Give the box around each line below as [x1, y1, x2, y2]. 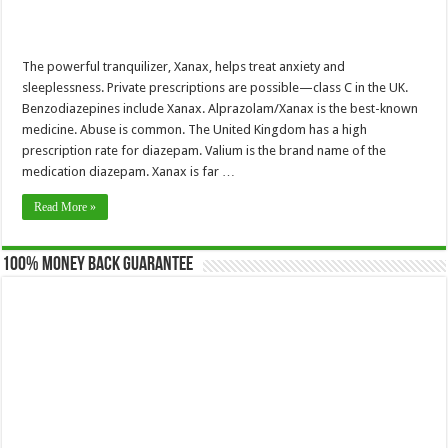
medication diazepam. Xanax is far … [22, 163, 236, 179]
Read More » [34, 199, 97, 214]
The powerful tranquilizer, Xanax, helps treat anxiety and [22, 58, 346, 74]
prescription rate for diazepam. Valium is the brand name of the [22, 142, 387, 158]
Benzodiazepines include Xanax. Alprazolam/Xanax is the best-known [22, 100, 419, 116]
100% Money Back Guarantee [2, 254, 194, 275]
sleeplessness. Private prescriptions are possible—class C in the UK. [22, 79, 409, 95]
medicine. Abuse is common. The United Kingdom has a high [22, 121, 368, 137]
